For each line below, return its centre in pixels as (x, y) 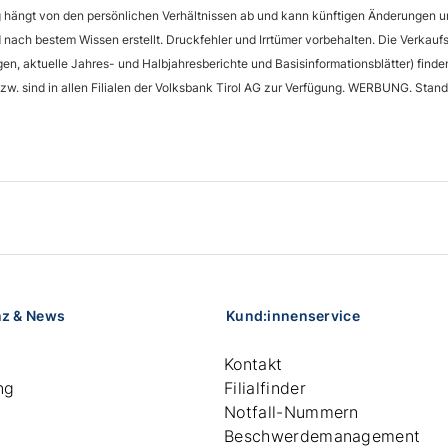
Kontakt (253, 364)
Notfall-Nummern (291, 412)
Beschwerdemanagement (322, 436)
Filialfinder (265, 388)
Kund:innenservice (293, 315)
